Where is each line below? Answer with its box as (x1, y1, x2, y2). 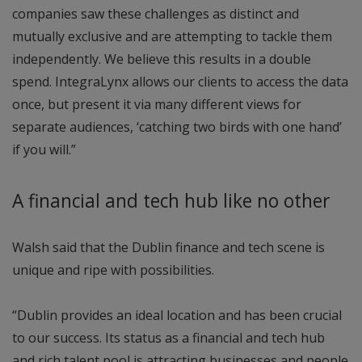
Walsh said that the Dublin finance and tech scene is (12, 238, 325, 257)
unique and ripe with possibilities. (12, 261, 214, 280)
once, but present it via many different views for (12, 95, 301, 113)
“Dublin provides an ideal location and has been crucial (12, 306, 342, 325)
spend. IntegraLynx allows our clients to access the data (12, 72, 348, 90)
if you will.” (12, 140, 76, 158)
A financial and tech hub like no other (12, 188, 330, 214)
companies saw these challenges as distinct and (12, 4, 299, 23)
